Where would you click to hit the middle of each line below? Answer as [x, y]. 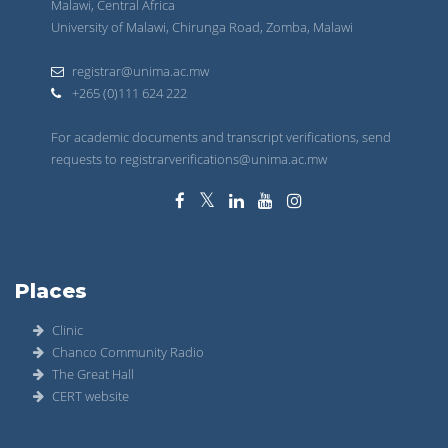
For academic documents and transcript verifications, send [221, 137]
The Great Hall [93, 374]
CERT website [90, 396]
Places [51, 291]
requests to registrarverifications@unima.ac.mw [189, 159]
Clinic [67, 330]
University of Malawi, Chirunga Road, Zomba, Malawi [202, 27]
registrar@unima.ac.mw [140, 71]
